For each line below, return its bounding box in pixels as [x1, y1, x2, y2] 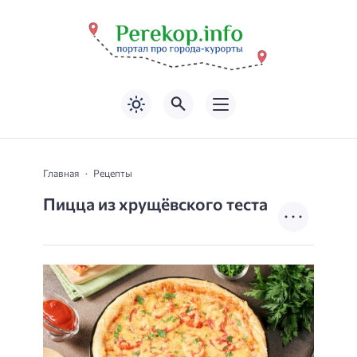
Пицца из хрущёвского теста [43, 193, 268, 214]
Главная [43, 166, 79, 179]
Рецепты [93, 166, 132, 179]
